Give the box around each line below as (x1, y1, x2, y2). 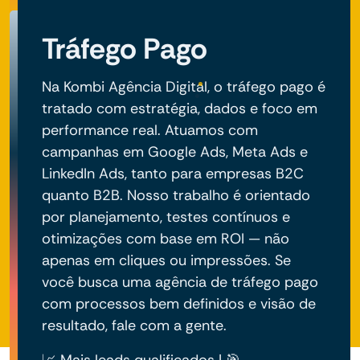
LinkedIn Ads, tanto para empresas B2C (42, 163, 304, 183)
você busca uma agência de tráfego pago (42, 272, 318, 292)
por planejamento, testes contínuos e (42, 207, 290, 227)
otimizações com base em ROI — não (42, 228, 289, 248)
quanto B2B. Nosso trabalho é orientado (42, 185, 310, 205)
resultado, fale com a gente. (42, 315, 227, 335)
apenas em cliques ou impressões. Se (42, 250, 291, 270)
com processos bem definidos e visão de (42, 293, 316, 313)
